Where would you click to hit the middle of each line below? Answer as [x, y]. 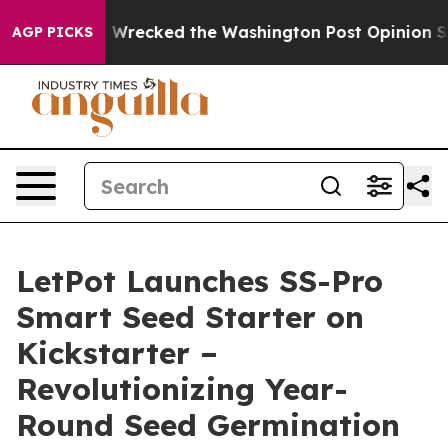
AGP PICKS [52, 32]
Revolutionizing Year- [182, 389]
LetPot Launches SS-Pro [199, 281]
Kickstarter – [117, 353]
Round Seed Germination [208, 425]
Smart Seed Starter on [190, 317]
